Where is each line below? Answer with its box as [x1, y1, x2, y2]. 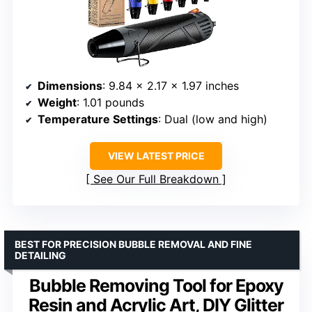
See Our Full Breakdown [93, 172, 219, 187]
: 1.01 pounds [77, 95, 144, 110]
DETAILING [15, 249, 66, 262]
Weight [38, 95, 77, 110]
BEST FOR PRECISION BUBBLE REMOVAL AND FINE [15, 238, 252, 251]
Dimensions [38, 79, 102, 93]
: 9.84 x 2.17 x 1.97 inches [102, 79, 239, 93]
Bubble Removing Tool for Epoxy [29, 275, 283, 297]
